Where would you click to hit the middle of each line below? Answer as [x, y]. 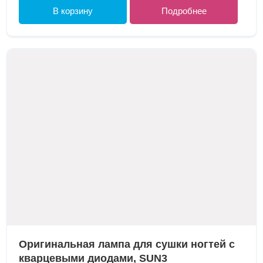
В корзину [73, 11]
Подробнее [184, 11]
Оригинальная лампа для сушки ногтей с [127, 244]
